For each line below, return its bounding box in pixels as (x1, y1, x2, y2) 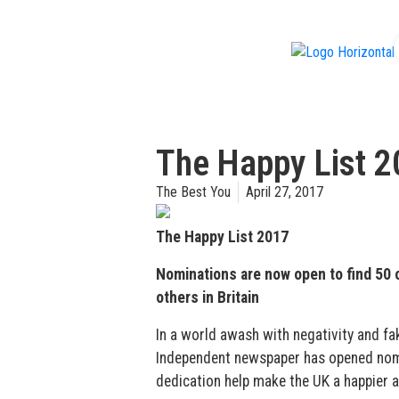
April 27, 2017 (245, 183, 323, 200)
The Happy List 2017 (155, 227, 289, 246)
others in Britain (155, 288, 259, 306)
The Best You (155, 183, 231, 200)
